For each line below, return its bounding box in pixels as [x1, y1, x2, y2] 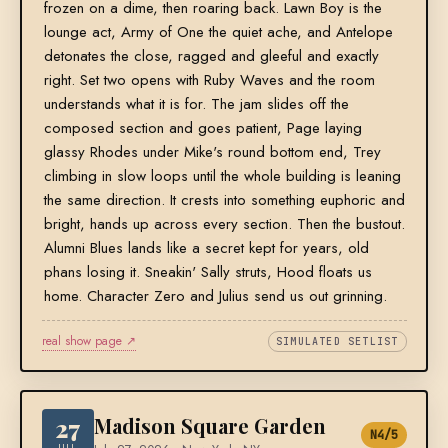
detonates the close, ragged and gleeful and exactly [43, 45, 379, 68]
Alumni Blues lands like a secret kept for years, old [43, 237, 369, 260]
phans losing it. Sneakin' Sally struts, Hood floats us [43, 261, 372, 284]
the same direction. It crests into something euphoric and [43, 189, 405, 212]
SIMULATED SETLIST [276, 335, 399, 349]
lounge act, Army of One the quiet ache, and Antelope [43, 21, 393, 44]
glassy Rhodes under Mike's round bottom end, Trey [43, 141, 381, 164]
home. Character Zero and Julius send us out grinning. [43, 285, 387, 308]
